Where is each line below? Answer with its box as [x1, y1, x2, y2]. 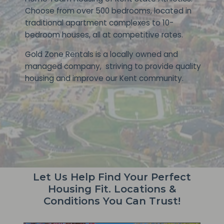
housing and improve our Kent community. [25, 73, 184, 83]
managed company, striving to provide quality [25, 61, 201, 71]
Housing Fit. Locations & [48, 183, 176, 195]
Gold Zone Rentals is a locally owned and [25, 49, 178, 59]
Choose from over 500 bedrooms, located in [25, 5, 192, 16]
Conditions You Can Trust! [43, 195, 180, 207]
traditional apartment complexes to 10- [25, 17, 174, 28]
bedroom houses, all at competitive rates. [25, 29, 183, 40]
